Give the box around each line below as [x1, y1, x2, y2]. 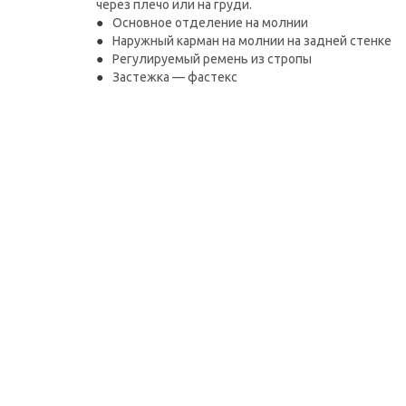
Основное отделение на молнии [112, 15, 308, 30]
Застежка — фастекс [112, 70, 237, 84]
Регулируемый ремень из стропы [112, 52, 312, 66]
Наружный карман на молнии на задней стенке [112, 34, 391, 48]
